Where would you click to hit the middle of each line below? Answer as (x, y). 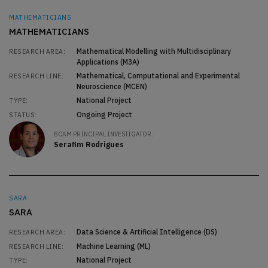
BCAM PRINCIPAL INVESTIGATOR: (103, 134)
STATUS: (23, 115)
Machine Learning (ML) (113, 246)
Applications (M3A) (108, 62)
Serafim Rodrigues (89, 145)
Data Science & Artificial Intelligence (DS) (147, 232)
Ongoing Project (104, 114)
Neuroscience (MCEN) (112, 87)
